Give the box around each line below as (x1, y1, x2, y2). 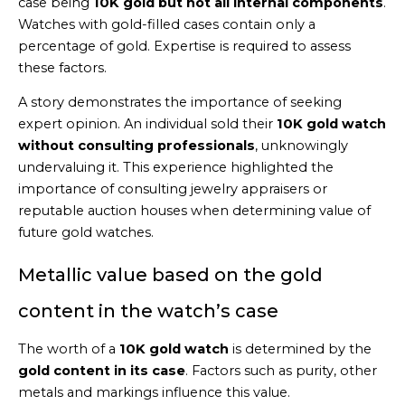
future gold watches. (18, 224, 154, 241)
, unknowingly (255, 137, 348, 155)
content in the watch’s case (18, 299, 278, 322)
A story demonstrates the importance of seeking (18, 94, 342, 111)
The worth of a (18, 340, 119, 357)
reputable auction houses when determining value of (18, 202, 371, 220)
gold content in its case (18, 362, 185, 379)
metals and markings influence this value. (18, 383, 290, 400)
